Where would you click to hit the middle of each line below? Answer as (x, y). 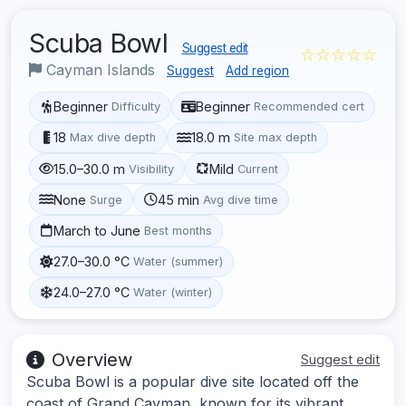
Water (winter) (173, 293)
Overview (92, 359)
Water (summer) (179, 262)
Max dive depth (113, 138)
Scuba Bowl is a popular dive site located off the (193, 381)
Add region (257, 70)
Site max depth (276, 138)
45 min (179, 199)
